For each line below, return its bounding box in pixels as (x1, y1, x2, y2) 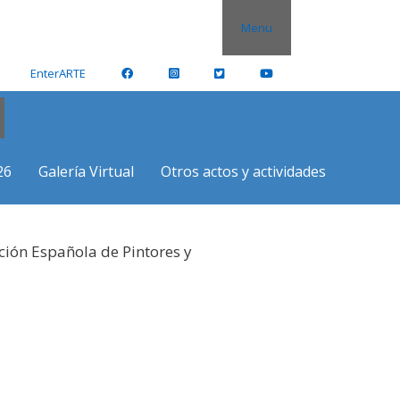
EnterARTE (30, 65, 86, 81)
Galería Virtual (38, 162, 134, 181)
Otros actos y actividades (161, 162, 326, 181)
